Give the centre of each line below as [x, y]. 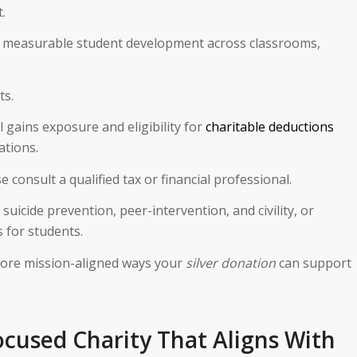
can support [314, 263]
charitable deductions [270, 127]
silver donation [231, 263]
